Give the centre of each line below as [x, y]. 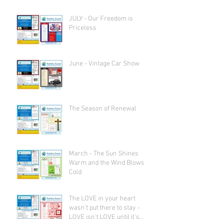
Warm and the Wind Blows [107, 163]
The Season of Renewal [103, 109]
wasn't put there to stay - [104, 208]
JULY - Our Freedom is [101, 19]
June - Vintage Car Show [104, 64]
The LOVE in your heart [102, 199]
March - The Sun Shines [104, 154]
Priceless [83, 28]
